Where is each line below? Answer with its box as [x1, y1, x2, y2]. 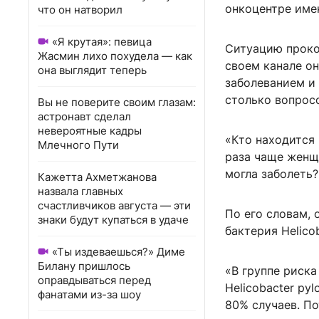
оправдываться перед [38, 273, 151, 287]
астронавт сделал [38, 110, 131, 123]
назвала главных [38, 184, 123, 198]
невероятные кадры [38, 124, 142, 137]
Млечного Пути [38, 138, 119, 152]
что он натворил [38, 3, 122, 16]
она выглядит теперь [38, 63, 147, 77]
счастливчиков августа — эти [38, 199, 191, 212]
